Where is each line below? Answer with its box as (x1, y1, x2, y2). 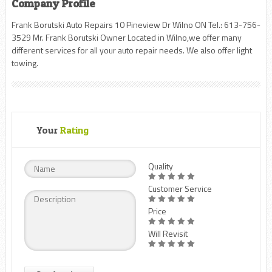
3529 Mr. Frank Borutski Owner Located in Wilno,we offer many (11, 30, 242, 44)
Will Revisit (148, 226, 188, 240)
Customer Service (148, 182, 212, 195)
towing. (11, 56, 38, 69)
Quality (148, 159, 173, 172)
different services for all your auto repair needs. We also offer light (11, 43, 252, 56)
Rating (59, 123, 89, 136)
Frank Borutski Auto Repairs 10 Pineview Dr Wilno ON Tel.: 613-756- (11, 18, 260, 31)
